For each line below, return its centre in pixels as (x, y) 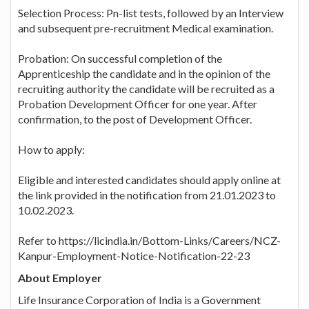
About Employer (60, 277)
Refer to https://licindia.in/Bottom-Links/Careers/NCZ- (149, 240)
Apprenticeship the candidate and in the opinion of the (144, 73)
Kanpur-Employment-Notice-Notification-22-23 (134, 255)
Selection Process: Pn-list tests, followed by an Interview (151, 12)
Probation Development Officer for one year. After (138, 103)
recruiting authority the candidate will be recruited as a (146, 88)
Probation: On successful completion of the (120, 58)
